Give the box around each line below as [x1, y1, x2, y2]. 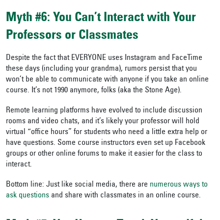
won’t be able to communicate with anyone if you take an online [6, 76, 209, 83]
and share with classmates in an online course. [49, 192, 201, 199]
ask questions [6, 192, 49, 199]
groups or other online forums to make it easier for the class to [6, 150, 202, 158]
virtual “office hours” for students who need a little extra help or [6, 128, 207, 136]
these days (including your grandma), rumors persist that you [6, 65, 197, 73]
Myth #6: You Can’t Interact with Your [6, 12, 196, 25]
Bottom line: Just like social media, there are [6, 181, 150, 189]
